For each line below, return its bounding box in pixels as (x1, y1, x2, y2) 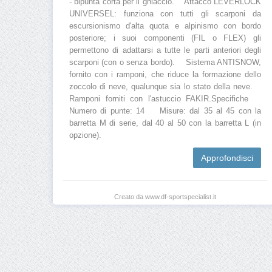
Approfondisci (201, 153, 253, 163)
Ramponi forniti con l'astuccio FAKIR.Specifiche (69, 95, 261, 104)
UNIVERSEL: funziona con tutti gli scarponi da (69, 10, 261, 19)
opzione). (69, 131, 101, 140)
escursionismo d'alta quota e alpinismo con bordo (69, 22, 261, 31)
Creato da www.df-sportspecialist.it (114, 193, 216, 201)
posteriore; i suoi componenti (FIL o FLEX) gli (69, 34, 261, 43)
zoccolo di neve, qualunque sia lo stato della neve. (69, 83, 261, 92)
